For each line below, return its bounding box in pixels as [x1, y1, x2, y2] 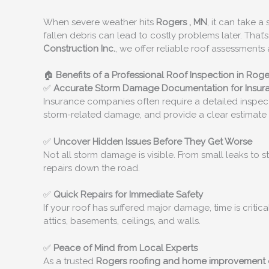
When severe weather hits [43, 16, 156, 28]
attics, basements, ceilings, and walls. [43, 216, 201, 227]
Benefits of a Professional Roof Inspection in [56, 70, 246, 81]
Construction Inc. [43, 43, 115, 54]
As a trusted [43, 255, 96, 267]
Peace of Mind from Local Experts [53, 242, 198, 253]
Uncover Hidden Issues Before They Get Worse [53, 136, 252, 147]
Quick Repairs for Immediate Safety [53, 189, 203, 201]
